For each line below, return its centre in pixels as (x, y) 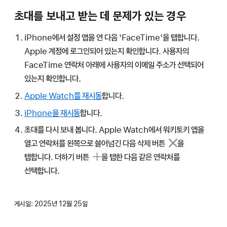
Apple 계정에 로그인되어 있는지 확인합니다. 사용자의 (106, 51)
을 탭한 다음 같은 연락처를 (140, 157)
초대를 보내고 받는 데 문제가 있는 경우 (100, 16)
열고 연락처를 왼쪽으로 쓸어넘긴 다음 (81, 144)
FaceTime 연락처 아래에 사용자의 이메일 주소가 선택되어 (114, 65)
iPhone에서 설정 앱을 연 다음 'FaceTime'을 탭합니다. (112, 37)
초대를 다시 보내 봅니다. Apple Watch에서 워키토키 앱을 (114, 130)
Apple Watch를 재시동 (63, 96)
